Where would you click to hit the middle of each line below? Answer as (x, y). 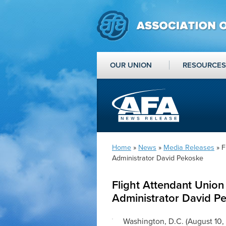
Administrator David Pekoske (158, 158)
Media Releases (189, 148)
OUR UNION (131, 65)
